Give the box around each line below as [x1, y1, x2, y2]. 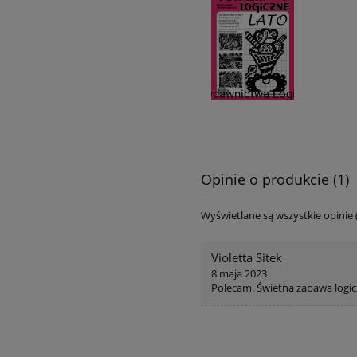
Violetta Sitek [211, 249, 282, 266]
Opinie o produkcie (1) [201, 170, 349, 190]
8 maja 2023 [211, 266, 267, 281]
